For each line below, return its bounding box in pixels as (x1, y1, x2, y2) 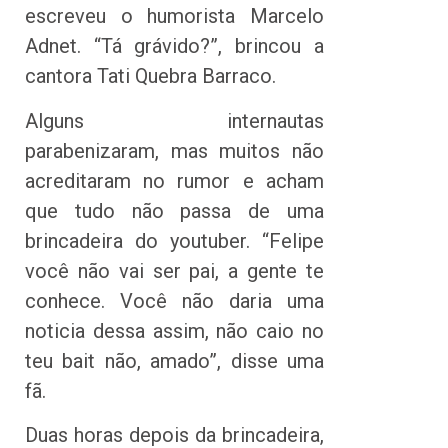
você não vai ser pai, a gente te (25, 258, 324, 283)
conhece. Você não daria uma (25, 288, 324, 313)
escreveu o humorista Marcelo (25, 4, 324, 29)
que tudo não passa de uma (25, 198, 324, 223)
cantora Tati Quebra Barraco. (25, 64, 276, 89)
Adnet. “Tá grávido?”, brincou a (25, 34, 324, 59)
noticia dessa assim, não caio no (25, 318, 324, 343)
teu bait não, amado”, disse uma (25, 348, 324, 373)
